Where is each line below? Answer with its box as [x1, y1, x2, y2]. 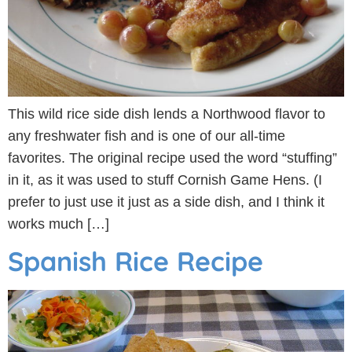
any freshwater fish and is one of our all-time [8, 127, 285, 144]
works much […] [8, 215, 109, 232]
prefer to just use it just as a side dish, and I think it [8, 193, 324, 210]
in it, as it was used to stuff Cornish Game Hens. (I [8, 171, 322, 188]
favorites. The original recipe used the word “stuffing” [8, 149, 337, 166]
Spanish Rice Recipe [8, 244, 263, 278]
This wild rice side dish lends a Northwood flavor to [8, 105, 325, 122]
